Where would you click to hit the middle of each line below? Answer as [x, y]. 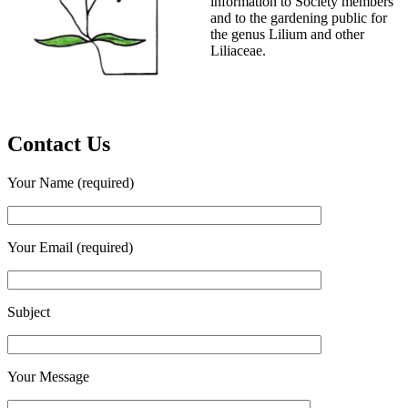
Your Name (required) [71, 182]
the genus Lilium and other [287, 35]
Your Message [48, 376]
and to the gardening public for [299, 18]
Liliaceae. [238, 51]
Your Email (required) [70, 247]
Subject [29, 311]
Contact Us [59, 143]
